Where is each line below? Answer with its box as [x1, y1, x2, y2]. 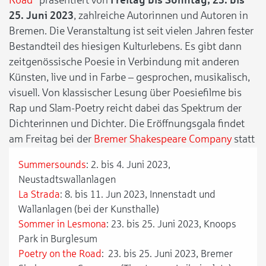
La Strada [18, 188, 60, 200]
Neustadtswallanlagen [18, 173, 116, 185]
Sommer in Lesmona [18, 218, 106, 230]
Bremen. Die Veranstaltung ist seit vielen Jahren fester [9, 24, 254, 37]
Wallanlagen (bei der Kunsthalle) [18, 203, 159, 215]
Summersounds [18, 159, 86, 170]
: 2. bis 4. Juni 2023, [86, 159, 170, 170]
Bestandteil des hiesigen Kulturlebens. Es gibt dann [9, 40, 242, 52]
